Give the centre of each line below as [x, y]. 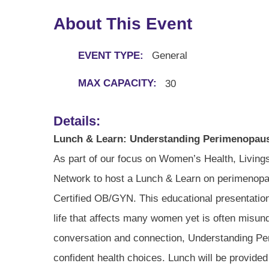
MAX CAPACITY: [118, 83]
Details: [77, 121]
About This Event [122, 24]
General [170, 56]
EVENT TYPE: [111, 55]
